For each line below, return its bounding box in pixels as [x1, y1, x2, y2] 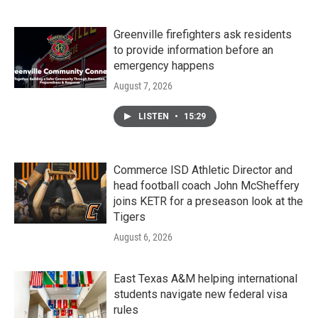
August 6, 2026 [114, 231, 172, 243]
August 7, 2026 [114, 80, 172, 92]
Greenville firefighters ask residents [114, 28, 292, 41]
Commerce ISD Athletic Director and [114, 163, 292, 177]
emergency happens [114, 59, 214, 72]
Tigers [114, 210, 146, 224]
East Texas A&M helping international [114, 272, 297, 285]
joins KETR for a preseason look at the [114, 194, 303, 208]
